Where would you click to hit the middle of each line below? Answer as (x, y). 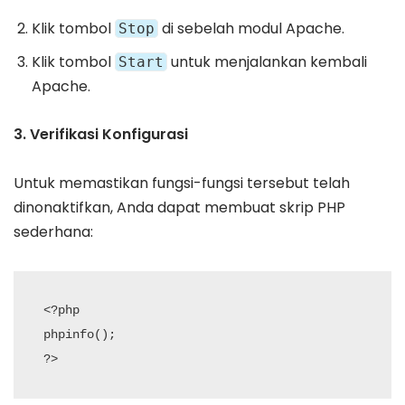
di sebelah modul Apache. (251, 29)
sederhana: (53, 232)
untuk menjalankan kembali (267, 62)
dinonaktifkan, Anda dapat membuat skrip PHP (179, 208)
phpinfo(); (80, 335)
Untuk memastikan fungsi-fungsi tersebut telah (182, 184)
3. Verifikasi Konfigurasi (101, 135)
